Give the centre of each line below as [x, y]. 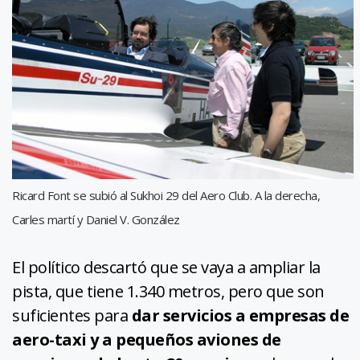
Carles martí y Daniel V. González [96, 220]
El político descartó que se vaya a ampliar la [166, 268]
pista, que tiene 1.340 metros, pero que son [168, 292]
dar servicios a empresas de [238, 316]
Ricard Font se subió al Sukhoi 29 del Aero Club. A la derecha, [166, 196]
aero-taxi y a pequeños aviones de [147, 340]
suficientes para [70, 316]
